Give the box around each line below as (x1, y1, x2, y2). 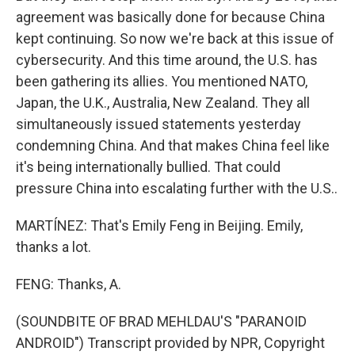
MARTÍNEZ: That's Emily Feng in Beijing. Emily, (16, 217, 303, 234)
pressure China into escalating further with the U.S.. (16, 180, 338, 197)
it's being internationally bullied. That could (16, 158, 281, 175)
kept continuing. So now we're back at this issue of (16, 30, 334, 47)
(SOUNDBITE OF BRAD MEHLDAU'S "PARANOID (16, 313, 307, 330)
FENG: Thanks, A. (16, 276, 121, 292)
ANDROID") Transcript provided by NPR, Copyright (16, 334, 325, 351)
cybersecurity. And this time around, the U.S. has (16, 52, 318, 68)
